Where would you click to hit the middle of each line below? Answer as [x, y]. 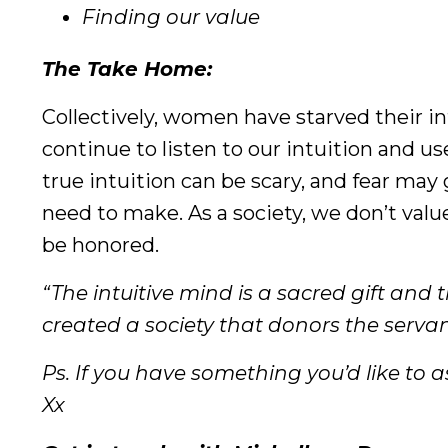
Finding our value [171, 17]
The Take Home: [127, 69]
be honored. [100, 245]
